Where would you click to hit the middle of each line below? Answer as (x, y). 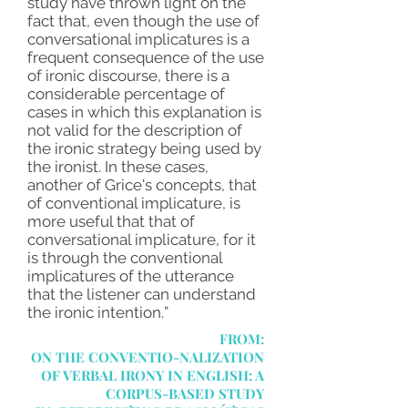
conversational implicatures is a (138, 39)
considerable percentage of (126, 94)
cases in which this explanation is (144, 112)
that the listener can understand (142, 294)
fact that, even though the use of (143, 21)
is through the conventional (125, 258)
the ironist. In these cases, (118, 167)
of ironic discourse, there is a (128, 76)
